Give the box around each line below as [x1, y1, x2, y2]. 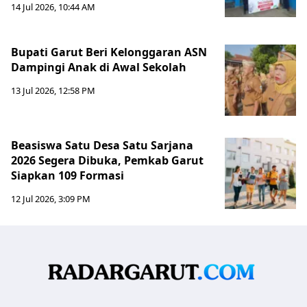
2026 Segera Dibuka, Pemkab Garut [11, 153, 204, 169]
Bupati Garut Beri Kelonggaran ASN [11, 45, 207, 60]
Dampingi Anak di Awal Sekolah [11, 60, 186, 75]
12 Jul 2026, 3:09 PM [11, 193, 90, 206]
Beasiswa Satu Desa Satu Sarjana [11, 138, 193, 153]
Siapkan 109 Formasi [11, 168, 124, 184]
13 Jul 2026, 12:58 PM [11, 84, 95, 97]
